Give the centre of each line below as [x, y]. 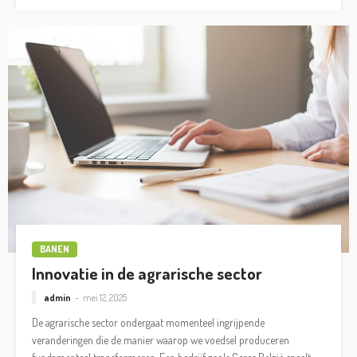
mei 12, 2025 [105, 297]
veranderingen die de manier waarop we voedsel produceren [161, 339]
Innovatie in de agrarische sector [147, 274]
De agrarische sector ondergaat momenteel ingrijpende [148, 322]
